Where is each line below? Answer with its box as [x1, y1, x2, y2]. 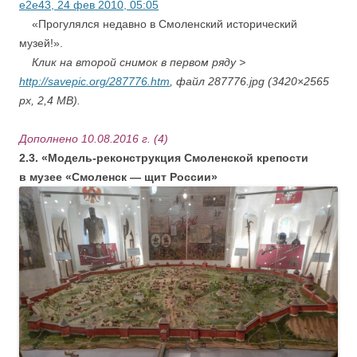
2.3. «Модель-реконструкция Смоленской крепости [19, 151, 308, 165]
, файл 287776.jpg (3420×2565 [170, 75, 329, 88]
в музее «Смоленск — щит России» [19, 171, 218, 184]
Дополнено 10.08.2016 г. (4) [19, 132, 168, 146]
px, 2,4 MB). [19, 94, 80, 108]
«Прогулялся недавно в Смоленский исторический [19, 18, 297, 31]
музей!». [19, 37, 63, 50]
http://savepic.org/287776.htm [19, 75, 170, 88]
